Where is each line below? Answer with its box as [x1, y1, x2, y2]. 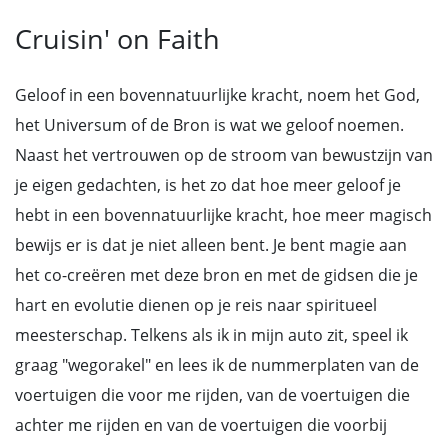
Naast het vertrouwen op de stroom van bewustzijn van [15, 144, 433, 166]
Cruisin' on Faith [15, 20, 220, 57]
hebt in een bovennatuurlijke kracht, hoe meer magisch [15, 204, 432, 226]
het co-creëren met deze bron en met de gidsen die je [15, 264, 418, 286]
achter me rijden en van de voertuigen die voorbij [15, 414, 387, 436]
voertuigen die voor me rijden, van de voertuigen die [15, 384, 410, 406]
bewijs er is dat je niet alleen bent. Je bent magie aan [15, 234, 407, 256]
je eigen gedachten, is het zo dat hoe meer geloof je [15, 174, 401, 196]
